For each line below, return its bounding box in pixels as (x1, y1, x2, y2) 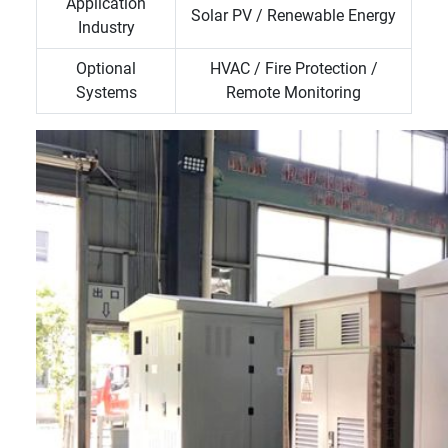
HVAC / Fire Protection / (209, 59, 378, 78)
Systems (75, 83, 137, 102)
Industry (77, 18, 135, 37)
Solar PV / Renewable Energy (191, 6, 396, 25)
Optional (76, 59, 136, 78)
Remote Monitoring (226, 83, 361, 102)
